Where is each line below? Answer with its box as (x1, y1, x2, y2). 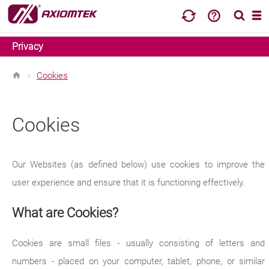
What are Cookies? (12, 205, 118, 220)
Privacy (12, 41, 43, 52)
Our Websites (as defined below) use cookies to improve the (12, 159, 265, 170)
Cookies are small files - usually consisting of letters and (12, 238, 265, 249)
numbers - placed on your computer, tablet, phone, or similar (12, 256, 265, 267)
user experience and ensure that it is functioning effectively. (12, 177, 245, 188)
